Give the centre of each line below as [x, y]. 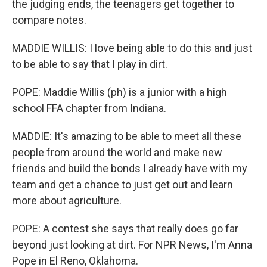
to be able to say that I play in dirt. [90, 64]
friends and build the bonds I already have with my [130, 168]
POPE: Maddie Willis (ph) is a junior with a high [119, 92]
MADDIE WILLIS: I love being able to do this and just [132, 48]
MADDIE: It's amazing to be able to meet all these [127, 136]
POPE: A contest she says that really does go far [125, 229]
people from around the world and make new [117, 152]
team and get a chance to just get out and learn [122, 184]
